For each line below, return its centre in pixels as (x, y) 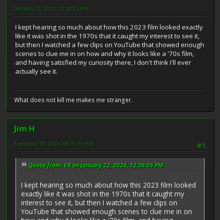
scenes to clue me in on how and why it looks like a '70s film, (105, 54)
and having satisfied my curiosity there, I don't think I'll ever (103, 63)
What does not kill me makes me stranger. (73, 100)
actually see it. (36, 71)
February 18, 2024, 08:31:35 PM (54, 144)
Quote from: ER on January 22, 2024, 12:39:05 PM (96, 165)
